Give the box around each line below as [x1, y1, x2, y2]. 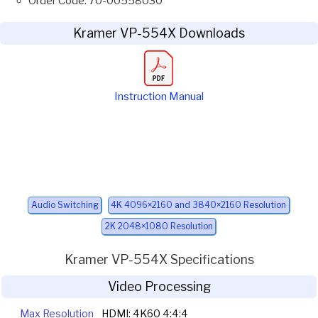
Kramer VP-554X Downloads [73, 25, 245, 40]
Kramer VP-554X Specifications [64, 252, 254, 268]
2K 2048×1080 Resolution [104, 221, 213, 232]
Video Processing [107, 278, 211, 294]
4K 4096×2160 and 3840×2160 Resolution [111, 199, 287, 211]
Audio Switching [31, 199, 99, 211]
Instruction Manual [114, 89, 204, 103]
